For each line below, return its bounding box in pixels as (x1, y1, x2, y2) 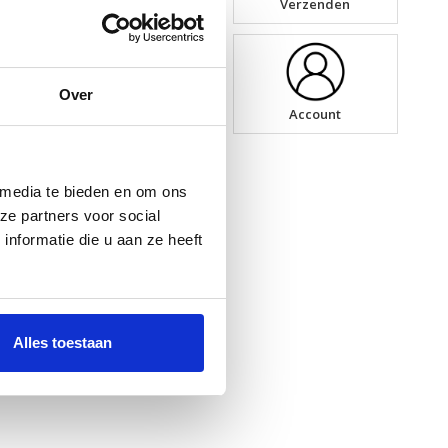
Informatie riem (89, 88, 191, 107)
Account (289, 105, 342, 124)
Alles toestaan (12, 334, 112, 352)
